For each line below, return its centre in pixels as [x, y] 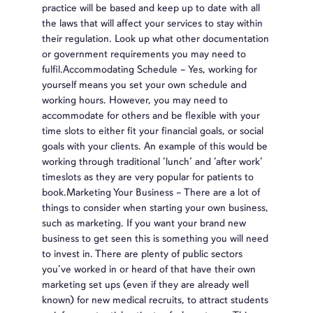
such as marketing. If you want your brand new [144, 223]
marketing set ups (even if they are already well [145, 284]
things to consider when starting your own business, [155, 207]
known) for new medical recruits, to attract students [155, 299]
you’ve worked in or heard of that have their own [149, 269]
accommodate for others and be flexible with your [151, 115]
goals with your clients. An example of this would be [155, 146]
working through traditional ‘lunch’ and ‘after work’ [152, 161]
